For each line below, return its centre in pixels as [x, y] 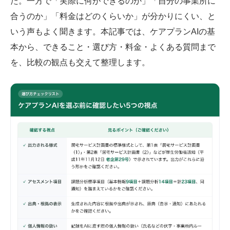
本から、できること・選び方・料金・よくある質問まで [113, 47]
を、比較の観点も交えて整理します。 [80, 62]
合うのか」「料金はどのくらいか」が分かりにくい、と [113, 16]
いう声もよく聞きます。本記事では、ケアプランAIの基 [113, 31]
